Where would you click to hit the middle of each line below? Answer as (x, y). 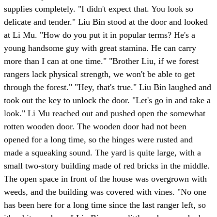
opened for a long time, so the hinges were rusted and (98, 140)
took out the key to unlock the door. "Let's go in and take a (107, 101)
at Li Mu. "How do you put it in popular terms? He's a (100, 35)
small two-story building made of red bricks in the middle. (107, 166)
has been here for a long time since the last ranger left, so (105, 205)
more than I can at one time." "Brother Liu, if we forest (101, 61)
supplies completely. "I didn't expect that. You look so (99, 9)
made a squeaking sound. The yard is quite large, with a (102, 153)
